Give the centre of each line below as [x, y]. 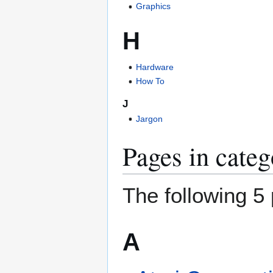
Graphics [154, 6]
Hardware [155, 67]
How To [151, 81]
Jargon [150, 119]
